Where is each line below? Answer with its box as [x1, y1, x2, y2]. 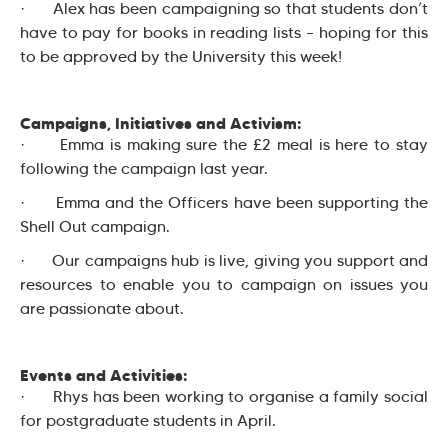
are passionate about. [20, 298, 184, 318]
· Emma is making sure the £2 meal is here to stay [20, 134, 428, 154]
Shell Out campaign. [20, 216, 170, 236]
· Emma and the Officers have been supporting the [20, 192, 428, 212]
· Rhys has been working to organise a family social [20, 386, 428, 406]
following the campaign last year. [20, 158, 268, 178]
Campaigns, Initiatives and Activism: [20, 112, 301, 133]
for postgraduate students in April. [20, 410, 276, 430]
